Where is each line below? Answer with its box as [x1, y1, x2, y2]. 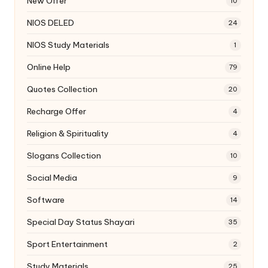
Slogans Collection [27, 150, 101, 161]
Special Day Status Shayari [27, 216, 135, 227]
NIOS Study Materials [27, 39, 109, 50]
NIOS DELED [27, 17, 74, 28]
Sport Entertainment [27, 238, 108, 249]
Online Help [27, 61, 71, 72]
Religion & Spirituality [27, 127, 109, 139]
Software [27, 194, 65, 205]
